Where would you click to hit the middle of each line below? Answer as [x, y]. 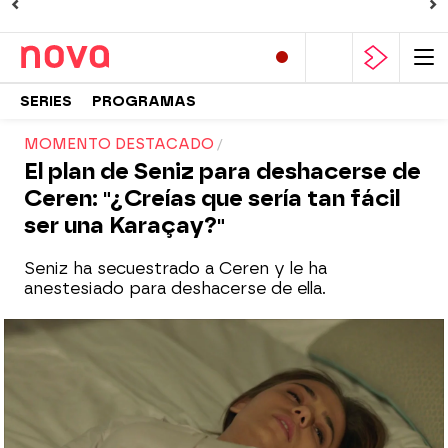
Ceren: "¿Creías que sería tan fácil [212, 198]
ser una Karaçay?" [124, 225]
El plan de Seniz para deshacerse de [222, 171]
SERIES [46, 101]
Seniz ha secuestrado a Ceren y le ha [175, 268]
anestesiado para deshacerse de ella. [175, 288]
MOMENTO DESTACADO [119, 144]
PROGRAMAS [144, 101]
